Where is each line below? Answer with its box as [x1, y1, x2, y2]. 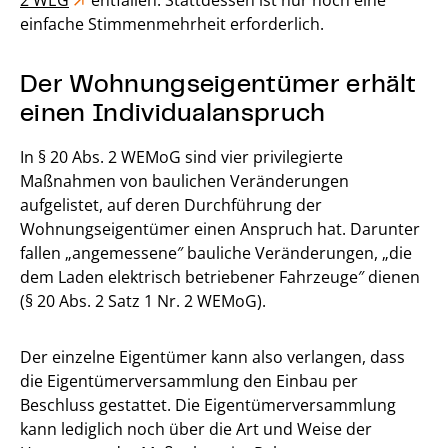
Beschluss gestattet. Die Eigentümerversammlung [20, 393, 396, 416]
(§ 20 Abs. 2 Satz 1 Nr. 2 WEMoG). [20, 289, 266, 312]
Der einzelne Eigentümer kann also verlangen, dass [20, 345, 405, 368]
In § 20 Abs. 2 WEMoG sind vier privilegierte [20, 145, 343, 168]
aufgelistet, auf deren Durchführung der [20, 193, 322, 216]
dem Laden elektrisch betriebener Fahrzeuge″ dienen [20, 265, 420, 288]
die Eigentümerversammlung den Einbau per [20, 369, 358, 392]
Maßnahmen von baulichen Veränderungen [20, 169, 349, 192]
